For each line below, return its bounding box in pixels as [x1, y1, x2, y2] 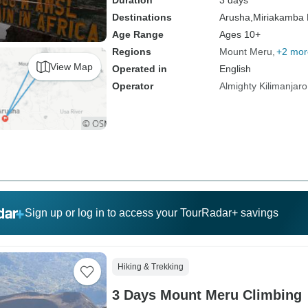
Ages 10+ [219, 29, 261, 40]
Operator [111, 80, 153, 91]
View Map [49, 60, 93, 72]
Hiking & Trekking [117, 262, 184, 272]
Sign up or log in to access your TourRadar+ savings [24, 207, 278, 219]
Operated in [111, 63, 167, 74]
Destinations [111, 12, 172, 23]
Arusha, [219, 12, 253, 23]
